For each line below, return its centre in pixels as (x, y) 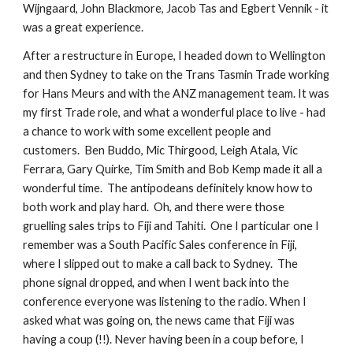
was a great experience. (84, 27)
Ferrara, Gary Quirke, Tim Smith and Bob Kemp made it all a (173, 169)
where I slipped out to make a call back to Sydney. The (161, 264)
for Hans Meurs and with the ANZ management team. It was (176, 93)
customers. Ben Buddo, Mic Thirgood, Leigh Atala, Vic (161, 150)
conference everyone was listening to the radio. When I (165, 301)
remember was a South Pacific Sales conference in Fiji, (160, 245)
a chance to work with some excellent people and (147, 131)
